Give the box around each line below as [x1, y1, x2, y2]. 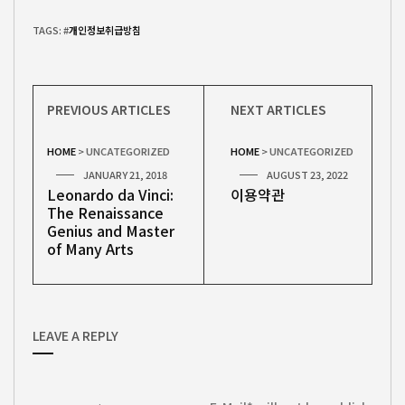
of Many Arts [47, 237, 134, 259]
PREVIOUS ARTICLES [47, 99, 171, 118]
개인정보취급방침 [69, 22, 141, 37]
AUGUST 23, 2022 [267, 166, 348, 182]
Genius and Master [47, 219, 174, 241]
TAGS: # [33, 22, 69, 37]
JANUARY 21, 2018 [83, 166, 167, 182]
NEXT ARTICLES [231, 99, 326, 118]
